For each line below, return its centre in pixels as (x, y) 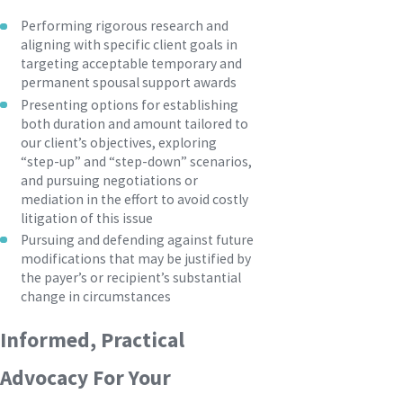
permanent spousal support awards (129, 83)
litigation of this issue (87, 218)
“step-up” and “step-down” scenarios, (137, 161)
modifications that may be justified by (136, 258)
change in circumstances (96, 296)
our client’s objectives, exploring (119, 142)
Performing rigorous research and (125, 26)
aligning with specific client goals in (130, 45)
